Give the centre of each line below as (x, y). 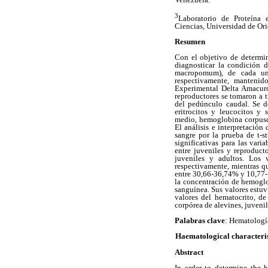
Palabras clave (200, 221)
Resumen (190, 41)
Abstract (189, 252)
